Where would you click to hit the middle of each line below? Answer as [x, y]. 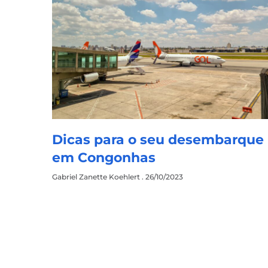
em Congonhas [104, 158]
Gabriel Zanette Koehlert [97, 177]
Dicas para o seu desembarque [158, 140]
